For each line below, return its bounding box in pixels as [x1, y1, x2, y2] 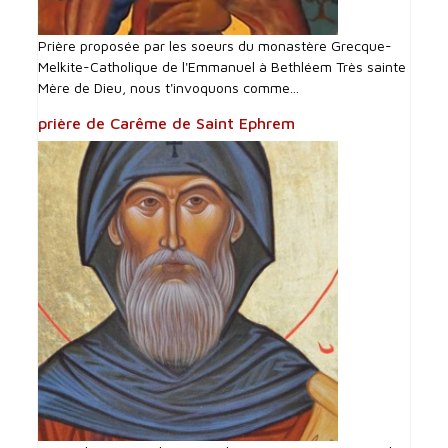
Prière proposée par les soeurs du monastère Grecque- [38, 37, 393, 55]
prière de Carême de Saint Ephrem [38, 114, 296, 133]
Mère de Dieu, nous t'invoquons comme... [38, 79, 300, 97]
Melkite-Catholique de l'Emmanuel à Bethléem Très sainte [38, 58, 407, 76]
